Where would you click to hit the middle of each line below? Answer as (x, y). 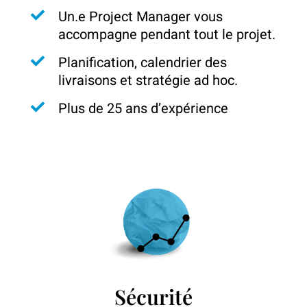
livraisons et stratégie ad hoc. (148, 80)
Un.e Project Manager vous (140, 16)
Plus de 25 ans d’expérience (143, 108)
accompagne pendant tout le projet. (167, 34)
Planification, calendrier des (143, 62)
